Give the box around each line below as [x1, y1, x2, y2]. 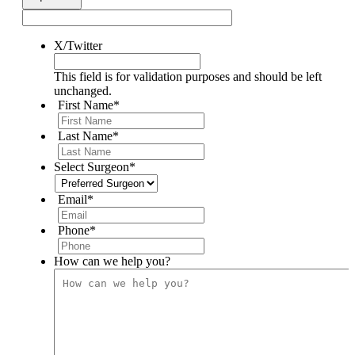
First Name [58, 97, 113, 112]
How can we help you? [54, 254, 170, 268]
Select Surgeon [54, 159, 129, 174]
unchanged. [54, 83, 112, 97]
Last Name [58, 128, 113, 143]
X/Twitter [54, 38, 102, 52]
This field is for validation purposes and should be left [54, 69, 322, 83]
